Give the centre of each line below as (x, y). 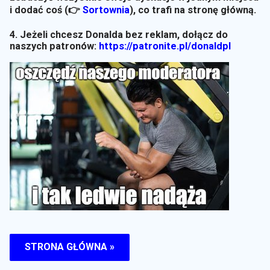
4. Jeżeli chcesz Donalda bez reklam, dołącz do (119, 34)
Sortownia (106, 10)
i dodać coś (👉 (46, 10)
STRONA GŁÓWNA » (70, 247)
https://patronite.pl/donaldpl (165, 46)
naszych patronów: (54, 46)
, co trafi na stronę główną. (195, 10)
